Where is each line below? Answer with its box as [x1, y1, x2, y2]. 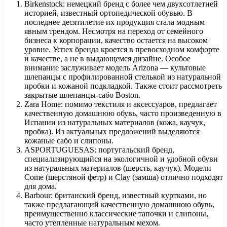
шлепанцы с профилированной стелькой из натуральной [24, 72, 221, 81]
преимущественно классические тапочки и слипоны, [24, 209, 208, 218]
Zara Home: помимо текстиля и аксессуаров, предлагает [24, 99, 217, 108]
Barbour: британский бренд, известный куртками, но [24, 191, 207, 200]
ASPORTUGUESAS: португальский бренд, [24, 145, 174, 154]
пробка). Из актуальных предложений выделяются [24, 127, 200, 136]
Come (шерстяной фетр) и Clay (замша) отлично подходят [24, 172, 223, 181]
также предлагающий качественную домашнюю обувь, [24, 200, 214, 209]
